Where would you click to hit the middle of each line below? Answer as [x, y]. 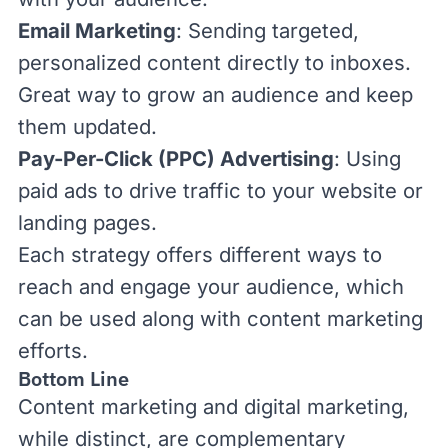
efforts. [53, 350]
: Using [367, 158]
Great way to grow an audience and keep [215, 94]
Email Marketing [97, 30]
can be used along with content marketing [220, 318]
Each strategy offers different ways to [200, 254]
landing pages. [87, 222]
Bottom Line [73, 378]
